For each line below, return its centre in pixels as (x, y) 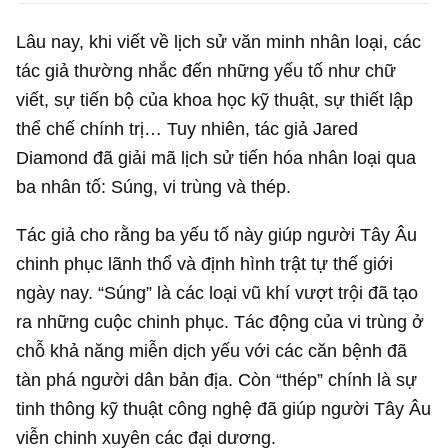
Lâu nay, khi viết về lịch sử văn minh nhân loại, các (219, 42)
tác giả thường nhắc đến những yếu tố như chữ (206, 71)
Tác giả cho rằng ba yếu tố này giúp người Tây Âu (217, 234)
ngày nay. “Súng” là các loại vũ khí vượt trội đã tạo (217, 292)
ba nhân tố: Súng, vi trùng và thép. (154, 187)
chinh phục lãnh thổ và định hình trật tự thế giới (205, 263)
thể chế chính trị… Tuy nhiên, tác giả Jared (187, 129)
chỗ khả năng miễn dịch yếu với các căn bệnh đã (212, 350)
